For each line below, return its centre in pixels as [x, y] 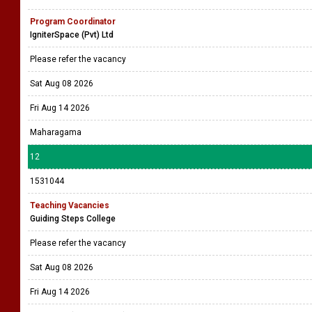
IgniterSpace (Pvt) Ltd [72, 35]
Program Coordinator [73, 22]
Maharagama [56, 132]
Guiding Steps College [73, 219]
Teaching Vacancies [70, 205]
